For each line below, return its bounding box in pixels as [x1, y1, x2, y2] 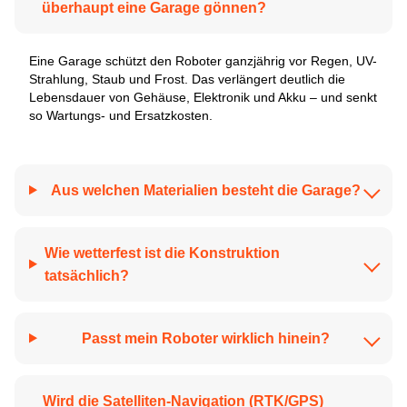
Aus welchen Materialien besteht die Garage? [50, 182, 361, 198]
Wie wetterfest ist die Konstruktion [44, 244, 280, 261]
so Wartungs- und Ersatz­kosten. [29, 107, 213, 123]
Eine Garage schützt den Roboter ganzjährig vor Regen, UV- [29, 53, 377, 68]
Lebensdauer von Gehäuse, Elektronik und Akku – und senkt [29, 89, 377, 104]
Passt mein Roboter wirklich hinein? [81, 330, 330, 346]
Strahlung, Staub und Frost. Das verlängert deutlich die [29, 71, 345, 86]
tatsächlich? [44, 267, 129, 283]
